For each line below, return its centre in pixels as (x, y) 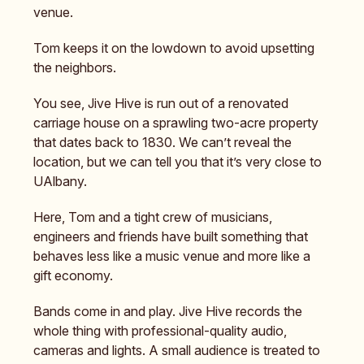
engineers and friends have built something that (171, 237)
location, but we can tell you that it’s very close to (178, 162)
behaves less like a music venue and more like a (172, 256)
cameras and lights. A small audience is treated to (177, 351)
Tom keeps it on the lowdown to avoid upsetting (174, 48)
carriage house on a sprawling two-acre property (176, 123)
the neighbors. (75, 68)
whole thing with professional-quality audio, (160, 331)
